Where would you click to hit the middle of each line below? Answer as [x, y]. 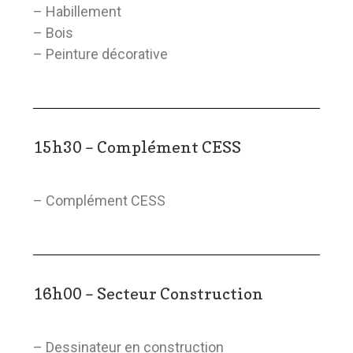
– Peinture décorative [101, 54]
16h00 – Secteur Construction [149, 294]
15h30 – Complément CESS [137, 148]
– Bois [54, 33]
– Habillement [78, 12]
